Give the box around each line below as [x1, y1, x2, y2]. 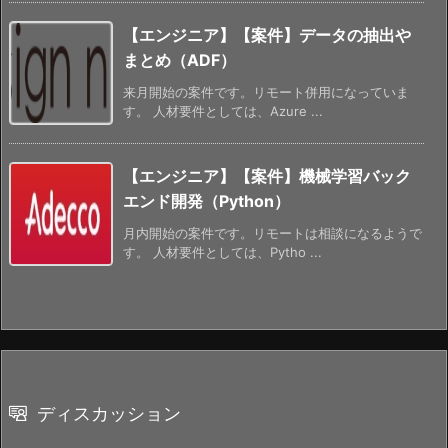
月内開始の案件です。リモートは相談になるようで [123, 224, 422, 241]
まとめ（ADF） [123, 49, 236, 70]
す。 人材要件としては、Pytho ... [123, 243, 322, 260]
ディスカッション [37, 402, 181, 424]
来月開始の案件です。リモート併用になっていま [123, 83, 409, 100]
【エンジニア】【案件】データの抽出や [123, 24, 411, 45]
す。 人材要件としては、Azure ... [123, 102, 323, 119]
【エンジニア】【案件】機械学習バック [123, 165, 411, 186]
